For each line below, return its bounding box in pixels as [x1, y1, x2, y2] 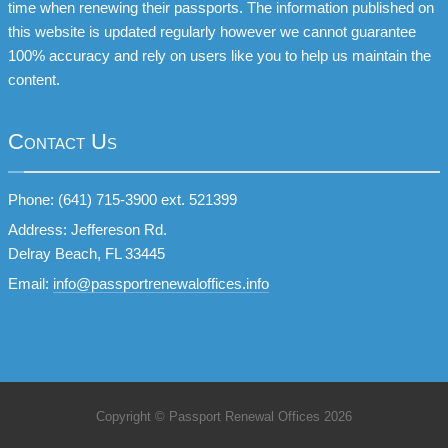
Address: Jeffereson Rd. [8, 221, 167, 238]
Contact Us [8, 129, 117, 154]
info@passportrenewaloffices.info [53, 275, 269, 292]
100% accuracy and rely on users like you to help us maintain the [8, 47, 431, 64]
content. [8, 71, 60, 88]
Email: [8, 275, 53, 292]
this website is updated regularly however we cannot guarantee [8, 23, 416, 40]
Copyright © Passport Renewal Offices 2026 [96, 409, 352, 424]
